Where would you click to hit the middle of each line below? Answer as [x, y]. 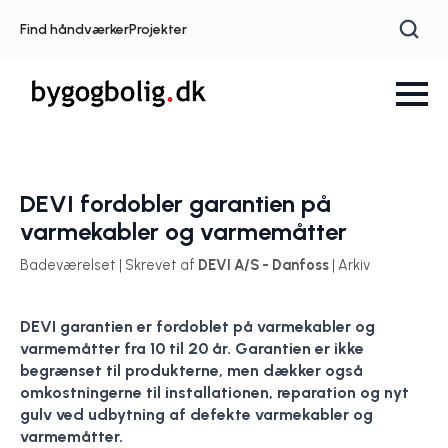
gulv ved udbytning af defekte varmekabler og [196, 414]
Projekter [158, 29]
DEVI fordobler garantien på [175, 203]
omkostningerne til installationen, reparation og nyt [214, 392]
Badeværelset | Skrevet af [109, 265]
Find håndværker [74, 29]
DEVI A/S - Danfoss [263, 265]
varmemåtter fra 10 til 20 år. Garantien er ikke [192, 348]
